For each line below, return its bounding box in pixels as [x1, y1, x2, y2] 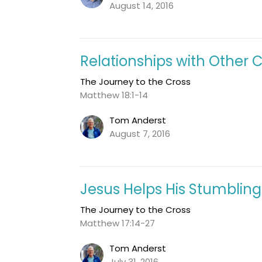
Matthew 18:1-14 [80, 88, 149, 101]
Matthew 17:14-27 [80, 216, 156, 229]
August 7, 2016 [109, 127, 171, 140]
